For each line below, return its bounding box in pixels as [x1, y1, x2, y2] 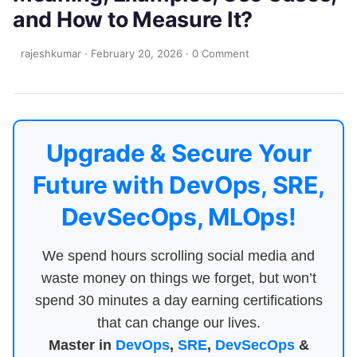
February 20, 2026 [91, 47, 182, 60]
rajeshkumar [21, 47, 81, 60]
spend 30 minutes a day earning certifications [34, 292, 323, 308]
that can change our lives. [96, 315, 261, 331]
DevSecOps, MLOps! [61, 202, 296, 231]
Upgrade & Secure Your [45, 139, 312, 167]
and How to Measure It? [13, 6, 253, 32]
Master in [48, 337, 116, 353]
